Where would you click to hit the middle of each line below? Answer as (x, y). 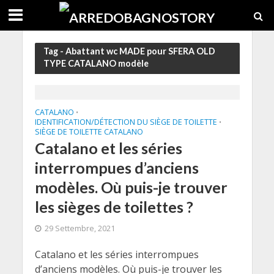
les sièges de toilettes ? (114, 207)
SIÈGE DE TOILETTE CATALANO (89, 132)
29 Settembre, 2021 (80, 228)
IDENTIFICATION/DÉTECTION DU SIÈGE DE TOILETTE (126, 122)
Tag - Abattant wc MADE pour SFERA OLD (129, 51)
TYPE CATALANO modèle (96, 63)
